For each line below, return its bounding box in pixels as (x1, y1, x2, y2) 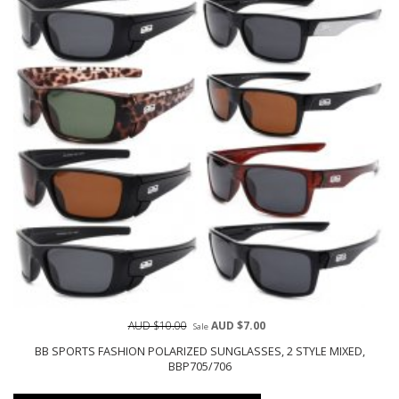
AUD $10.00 (127, 318, 187, 334)
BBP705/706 (167, 359, 232, 375)
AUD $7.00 (208, 318, 265, 334)
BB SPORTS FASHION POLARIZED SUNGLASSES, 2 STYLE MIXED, (34, 344, 365, 360)
